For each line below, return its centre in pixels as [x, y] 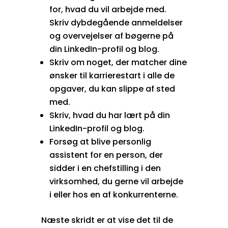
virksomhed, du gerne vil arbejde [116, 181]
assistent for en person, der [106, 155]
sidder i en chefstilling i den [105, 168]
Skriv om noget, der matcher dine [118, 62]
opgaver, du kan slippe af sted [112, 89]
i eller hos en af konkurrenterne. [113, 194]
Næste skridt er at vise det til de [107, 220]
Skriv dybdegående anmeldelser [116, 22]
